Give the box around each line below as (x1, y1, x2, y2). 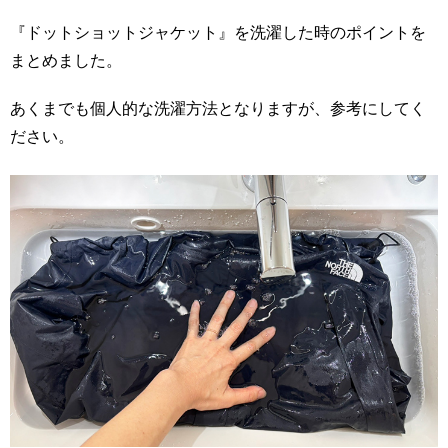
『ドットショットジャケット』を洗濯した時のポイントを (10, 20, 426, 44)
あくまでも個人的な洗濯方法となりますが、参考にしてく (10, 96, 426, 120)
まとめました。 (10, 48, 122, 72)
